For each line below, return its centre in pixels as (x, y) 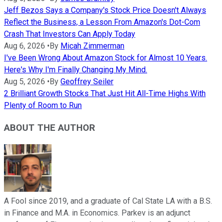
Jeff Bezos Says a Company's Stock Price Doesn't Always (105, 10)
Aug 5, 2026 (25, 82)
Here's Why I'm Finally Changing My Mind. (76, 70)
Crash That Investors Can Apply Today (70, 34)
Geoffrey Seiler (87, 82)
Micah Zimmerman (92, 46)
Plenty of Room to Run (43, 106)
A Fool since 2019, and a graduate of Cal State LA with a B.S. (108, 201)
